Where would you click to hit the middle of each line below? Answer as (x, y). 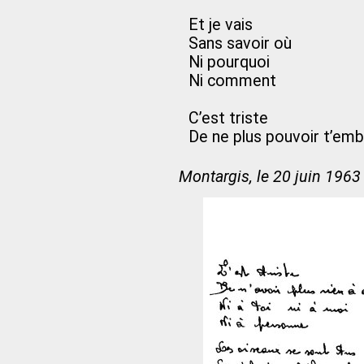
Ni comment (232, 81)
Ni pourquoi (229, 62)
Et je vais (221, 25)
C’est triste (228, 118)
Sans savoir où (240, 43)
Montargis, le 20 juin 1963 (270, 177)
